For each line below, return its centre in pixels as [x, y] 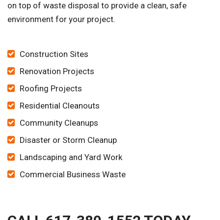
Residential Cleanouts [60, 106]
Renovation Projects [57, 71]
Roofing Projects [51, 89]
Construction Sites [54, 54]
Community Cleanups [59, 123]
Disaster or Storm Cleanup [68, 140]
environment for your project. [61, 19]
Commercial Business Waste [73, 175]
